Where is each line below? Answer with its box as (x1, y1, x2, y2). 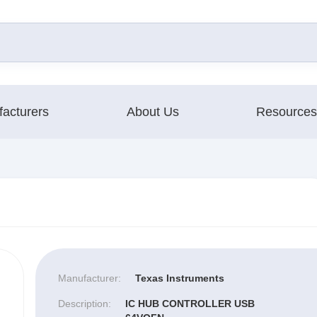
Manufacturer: (57, 272, 121, 284)
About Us (126, 104, 179, 119)
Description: (57, 297, 111, 309)
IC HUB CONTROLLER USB (125, 297, 255, 309)
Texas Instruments (134, 272, 224, 284)
